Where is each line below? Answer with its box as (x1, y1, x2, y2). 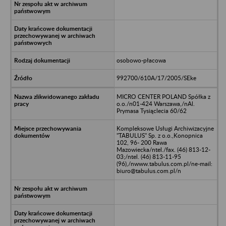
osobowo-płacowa (116, 56, 166, 64)
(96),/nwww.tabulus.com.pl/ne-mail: (116, 159, 212, 167)
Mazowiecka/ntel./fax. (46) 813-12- (116, 145, 210, 153)
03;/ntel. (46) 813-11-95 (116, 152, 181, 160)
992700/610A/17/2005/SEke (116, 74, 196, 82)
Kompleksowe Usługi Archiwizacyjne (116, 124, 214, 132)
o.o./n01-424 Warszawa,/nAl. (116, 99, 195, 107)
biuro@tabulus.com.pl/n (116, 166, 181, 175)
